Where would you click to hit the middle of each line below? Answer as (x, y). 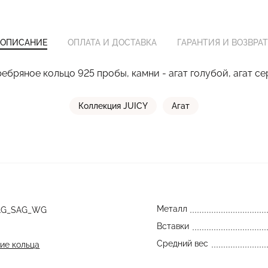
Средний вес (182, 243)
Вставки (173, 226)
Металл (172, 209)
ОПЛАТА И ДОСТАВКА (112, 42)
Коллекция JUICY (113, 106)
